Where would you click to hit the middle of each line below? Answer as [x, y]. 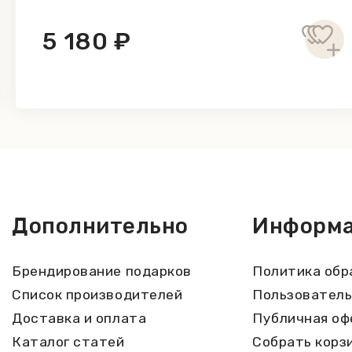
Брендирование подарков [102, 271]
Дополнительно [101, 226]
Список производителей [97, 295]
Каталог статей [68, 342]
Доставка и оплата [79, 319]
